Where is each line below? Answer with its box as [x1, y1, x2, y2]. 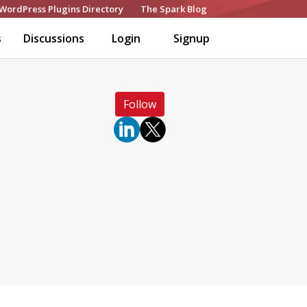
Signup [173, 31, 210, 46]
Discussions [23, 31, 84, 46]
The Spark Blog [140, 3, 208, 15]
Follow [123, 97, 156, 112]
